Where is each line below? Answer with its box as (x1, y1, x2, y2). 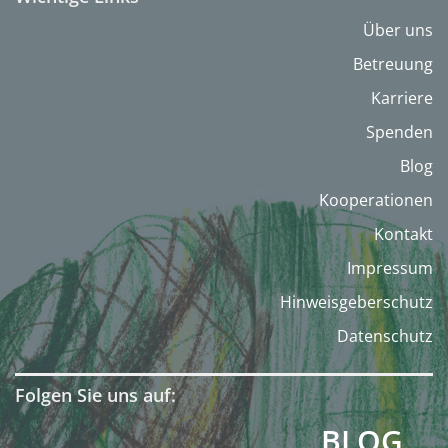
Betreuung (353, 53, 433, 76)
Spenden (366, 121, 433, 144)
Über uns (363, 19, 433, 42)
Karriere (371, 87, 433, 110)
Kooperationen (319, 189, 433, 212)
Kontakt (374, 223, 433, 246)
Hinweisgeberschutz (280, 291, 433, 314)
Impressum (347, 257, 433, 280)
